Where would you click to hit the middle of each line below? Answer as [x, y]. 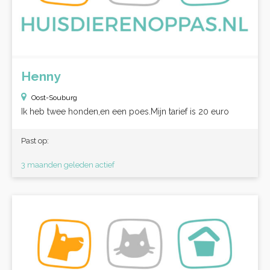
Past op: [35, 141]
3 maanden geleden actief [68, 165]
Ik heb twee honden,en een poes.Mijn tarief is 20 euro [125, 111]
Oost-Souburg [54, 98]
